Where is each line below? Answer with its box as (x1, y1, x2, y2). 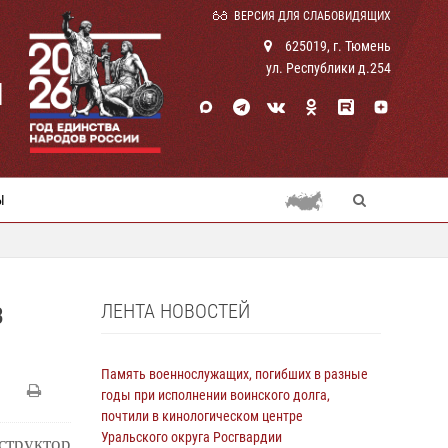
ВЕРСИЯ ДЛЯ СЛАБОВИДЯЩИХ (234, 9, 391, 23)
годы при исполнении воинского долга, (101, 387, 330, 403)
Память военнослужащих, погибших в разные (101, 366, 368, 382)
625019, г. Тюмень (282, 38, 391, 54)
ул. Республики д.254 (266, 60, 391, 76)
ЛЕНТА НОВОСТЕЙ (101, 299, 250, 323)
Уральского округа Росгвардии (101, 429, 282, 445)
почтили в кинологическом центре (101, 408, 303, 424)
